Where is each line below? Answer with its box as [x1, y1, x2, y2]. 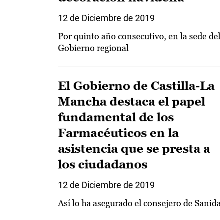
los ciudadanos [58, 158, 147, 171]
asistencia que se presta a [58, 142, 210, 155]
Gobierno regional [58, 43, 129, 53]
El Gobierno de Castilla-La [58, 79, 215, 92]
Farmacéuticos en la [58, 126, 179, 139]
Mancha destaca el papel [58, 95, 205, 108]
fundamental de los [58, 110, 174, 124]
